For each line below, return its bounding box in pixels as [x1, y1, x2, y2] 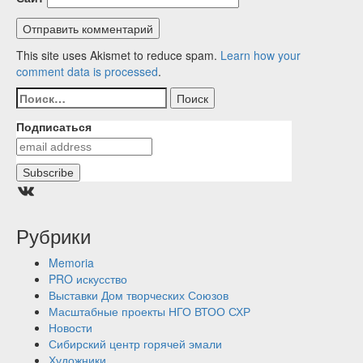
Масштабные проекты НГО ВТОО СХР [49, 303, 250, 320]
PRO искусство [49, 271, 127, 288]
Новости [49, 319, 92, 336]
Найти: [15, 87, 54, 104]
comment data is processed [16, 63, 158, 80]
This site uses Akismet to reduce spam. [16, 47, 220, 64]
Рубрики [16, 221, 91, 250]
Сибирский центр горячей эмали [49, 335, 222, 352]
